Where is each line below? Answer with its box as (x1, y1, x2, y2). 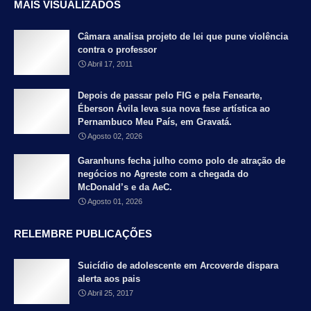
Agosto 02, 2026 (87, 132, 142, 141)
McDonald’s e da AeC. (78, 182, 172, 193)
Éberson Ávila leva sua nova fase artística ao (78, 103, 270, 115)
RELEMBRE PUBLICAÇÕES (14, 228, 152, 240)
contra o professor (78, 44, 157, 56)
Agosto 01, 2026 (87, 197, 142, 206)
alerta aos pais (78, 274, 140, 285)
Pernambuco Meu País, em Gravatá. (78, 117, 232, 128)
